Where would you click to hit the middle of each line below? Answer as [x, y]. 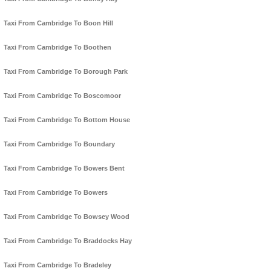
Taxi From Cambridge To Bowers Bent [64, 168]
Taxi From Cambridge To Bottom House [67, 120]
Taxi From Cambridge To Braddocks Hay [68, 241]
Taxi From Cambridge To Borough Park [66, 72]
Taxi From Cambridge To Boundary [59, 144]
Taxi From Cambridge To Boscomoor [62, 96]
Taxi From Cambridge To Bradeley [57, 265]
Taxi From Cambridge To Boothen [57, 47]
